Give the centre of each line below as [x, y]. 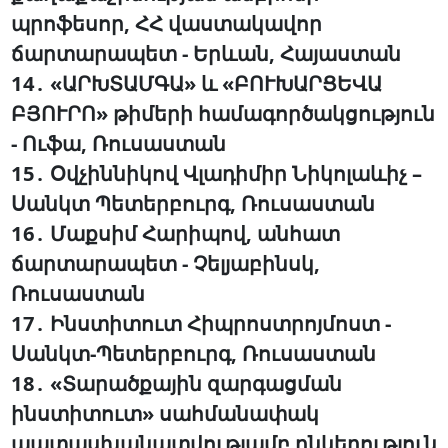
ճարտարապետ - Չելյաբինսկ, [165, 263]
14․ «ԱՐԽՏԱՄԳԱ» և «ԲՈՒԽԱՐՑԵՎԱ [196, 83]
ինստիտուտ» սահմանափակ [164, 413]
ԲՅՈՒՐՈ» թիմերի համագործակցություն [222, 113]
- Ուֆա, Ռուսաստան [118, 143]
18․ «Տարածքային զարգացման [176, 383]
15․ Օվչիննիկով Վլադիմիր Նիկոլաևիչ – [216, 173]
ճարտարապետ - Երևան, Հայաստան [205, 53]
